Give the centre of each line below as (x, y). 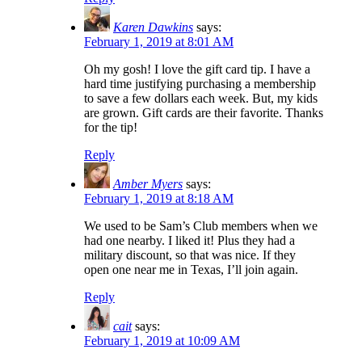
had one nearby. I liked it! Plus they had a (189, 241)
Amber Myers (148, 184)
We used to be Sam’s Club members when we (201, 226)
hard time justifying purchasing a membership (200, 84)
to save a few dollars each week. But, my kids (201, 99)
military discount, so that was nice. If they (190, 255)
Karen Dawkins (153, 27)
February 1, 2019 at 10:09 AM (162, 341)
